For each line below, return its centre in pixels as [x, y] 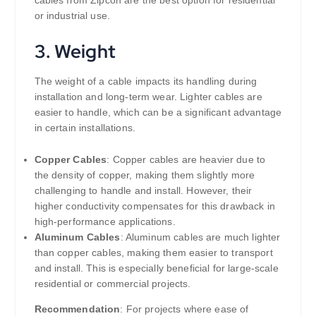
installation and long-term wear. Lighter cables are [148, 97]
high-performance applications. [105, 222]
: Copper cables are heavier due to [186, 160]
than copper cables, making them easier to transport [153, 253]
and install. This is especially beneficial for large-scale [156, 268]
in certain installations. [85, 128]
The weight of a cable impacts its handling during [146, 81]
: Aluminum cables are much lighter [200, 237]
